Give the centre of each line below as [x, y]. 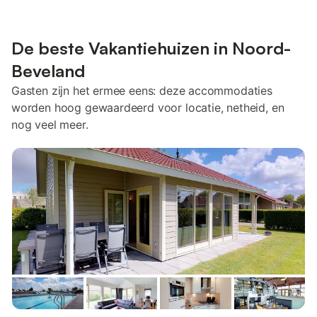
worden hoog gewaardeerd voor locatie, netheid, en [148, 108]
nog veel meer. [50, 125]
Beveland [48, 71]
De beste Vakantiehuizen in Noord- [151, 48]
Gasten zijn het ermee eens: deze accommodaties [142, 91]
